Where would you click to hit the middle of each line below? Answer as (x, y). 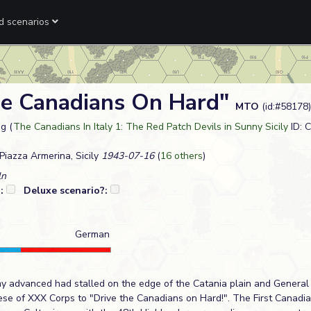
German (92, 234)
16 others (182, 156)
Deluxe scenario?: (67, 191)
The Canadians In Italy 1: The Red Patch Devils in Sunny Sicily (151, 127)
